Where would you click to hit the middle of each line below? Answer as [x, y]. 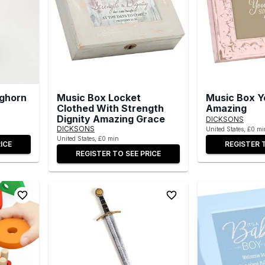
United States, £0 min [88, 138]
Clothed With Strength [110, 108]
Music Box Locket [99, 97]
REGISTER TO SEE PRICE [118, 153]
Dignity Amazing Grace [111, 119]
